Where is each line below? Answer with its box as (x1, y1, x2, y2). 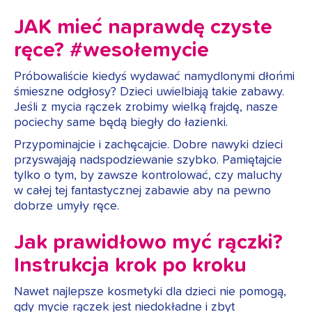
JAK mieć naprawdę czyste (14, 17, 272, 38)
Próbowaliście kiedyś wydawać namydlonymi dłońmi (14, 70, 295, 84)
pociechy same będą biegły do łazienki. (14, 116, 228, 130)
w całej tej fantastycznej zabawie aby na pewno (14, 185, 271, 198)
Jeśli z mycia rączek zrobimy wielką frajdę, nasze (14, 101, 278, 114)
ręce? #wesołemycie (14, 40, 209, 61)
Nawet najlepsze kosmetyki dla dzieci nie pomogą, (14, 286, 286, 299)
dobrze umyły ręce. (14, 200, 119, 213)
